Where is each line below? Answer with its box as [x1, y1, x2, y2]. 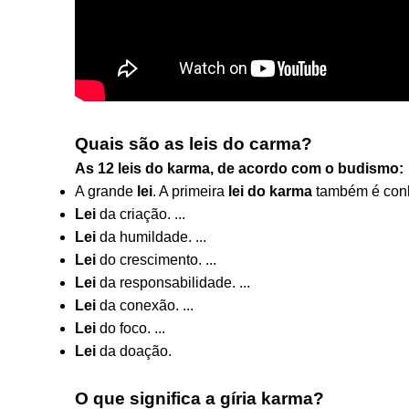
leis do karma [118, 161, 210, 176]
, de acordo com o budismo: [210, 161, 404, 176]
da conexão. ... [96, 298, 194, 313]
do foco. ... [96, 320, 165, 336]
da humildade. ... [96, 229, 206, 245]
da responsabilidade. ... [96, 275, 250, 290]
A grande [75, 184, 137, 199]
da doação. [96, 343, 172, 359]
